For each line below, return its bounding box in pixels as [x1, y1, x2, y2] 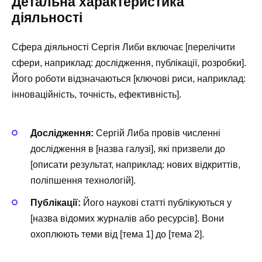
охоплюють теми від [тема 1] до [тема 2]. [30, 229, 204, 239]
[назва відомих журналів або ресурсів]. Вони [30, 213, 224, 223]
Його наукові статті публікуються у [81, 197, 232, 208]
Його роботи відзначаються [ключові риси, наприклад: [12, 74, 246, 84]
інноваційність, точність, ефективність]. [12, 89, 181, 100]
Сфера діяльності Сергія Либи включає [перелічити [12, 42, 235, 53]
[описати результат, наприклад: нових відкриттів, [30, 159, 240, 170]
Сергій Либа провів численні [94, 127, 220, 138]
